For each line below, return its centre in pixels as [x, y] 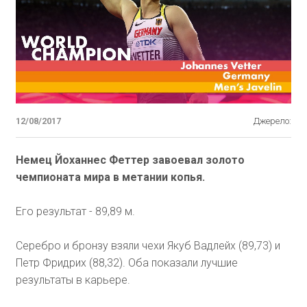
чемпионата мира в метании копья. [110, 177]
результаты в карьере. [73, 280]
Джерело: [273, 121]
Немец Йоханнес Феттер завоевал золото [130, 160]
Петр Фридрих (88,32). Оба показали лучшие [126, 263]
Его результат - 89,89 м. [75, 212]
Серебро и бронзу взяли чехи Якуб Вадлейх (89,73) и [148, 246]
